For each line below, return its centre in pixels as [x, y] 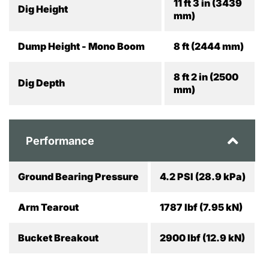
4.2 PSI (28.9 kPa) [203, 177]
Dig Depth [41, 83]
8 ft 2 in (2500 [206, 77]
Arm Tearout [48, 207]
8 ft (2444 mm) [209, 46]
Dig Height [43, 9]
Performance [60, 141]
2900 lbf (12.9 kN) [202, 238]
